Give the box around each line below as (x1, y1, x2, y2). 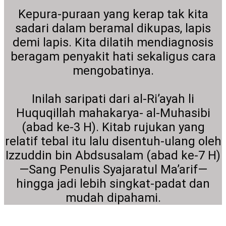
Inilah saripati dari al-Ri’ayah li (32, 92, 194, 106)
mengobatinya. (72, 64, 154, 78)
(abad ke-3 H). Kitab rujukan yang (21, 120, 205, 134)
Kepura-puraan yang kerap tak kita (18, 7, 208, 21)
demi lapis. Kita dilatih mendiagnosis (13, 35, 213, 49)
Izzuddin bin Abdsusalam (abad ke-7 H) (6, 148, 220, 162)
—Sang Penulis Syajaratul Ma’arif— (19, 162, 207, 177)
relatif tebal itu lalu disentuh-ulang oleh (5, 134, 221, 148)
